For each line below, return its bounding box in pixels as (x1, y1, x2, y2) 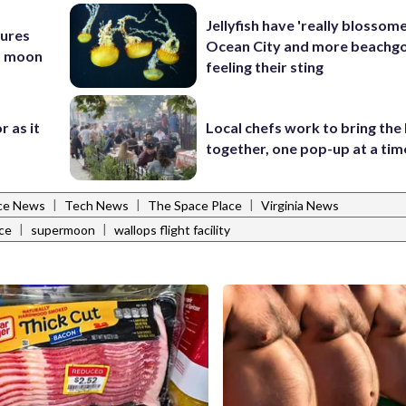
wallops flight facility (114, 222, 230, 238)
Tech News (64, 198, 129, 214)
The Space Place (148, 198, 242, 214)
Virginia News (261, 198, 339, 214)
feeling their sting (206, 57, 324, 75)
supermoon (31, 222, 95, 238)
